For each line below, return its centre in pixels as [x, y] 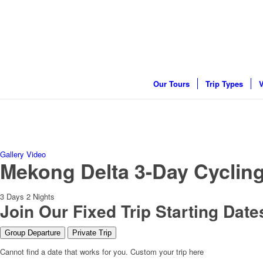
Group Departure [33, 233]
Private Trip [92, 233]
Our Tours [171, 84]
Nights [44, 196]
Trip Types [224, 84]
